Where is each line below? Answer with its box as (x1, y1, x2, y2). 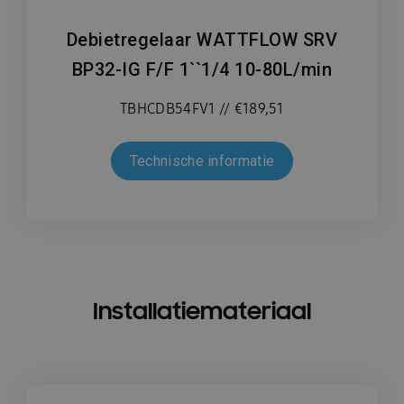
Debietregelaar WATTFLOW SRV (66, 29, 338, 51)
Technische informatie (129, 152, 275, 170)
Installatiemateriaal (93, 294, 311, 326)
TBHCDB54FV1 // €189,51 (120, 99, 284, 119)
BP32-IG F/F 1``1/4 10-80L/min (71, 59, 333, 81)
